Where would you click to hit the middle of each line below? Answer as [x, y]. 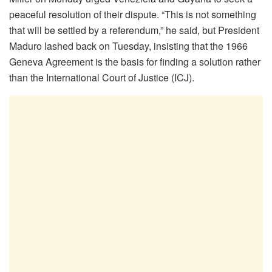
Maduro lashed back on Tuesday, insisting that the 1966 [128, 46]
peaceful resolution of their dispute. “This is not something [133, 14]
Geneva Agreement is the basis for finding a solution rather [135, 62]
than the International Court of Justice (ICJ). [102, 77]
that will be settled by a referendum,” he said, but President [134, 30]
